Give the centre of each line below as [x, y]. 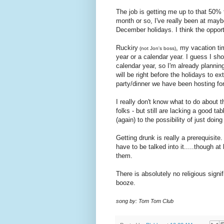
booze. [126, 182]
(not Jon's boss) [157, 48]
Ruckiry [127, 47]
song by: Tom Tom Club [145, 201]
